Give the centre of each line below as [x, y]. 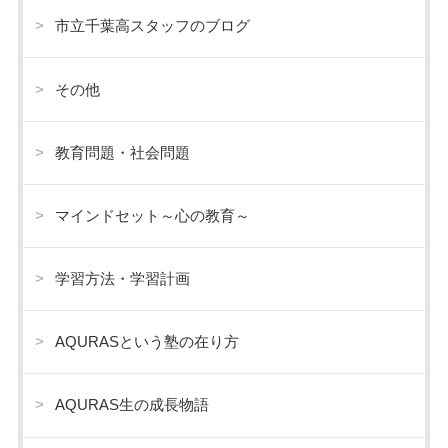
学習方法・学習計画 [123, 279]
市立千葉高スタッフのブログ [153, 26]
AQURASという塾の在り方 [147, 342]
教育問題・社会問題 [123, 152]
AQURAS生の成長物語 [132, 405]
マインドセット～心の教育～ [153, 215]
